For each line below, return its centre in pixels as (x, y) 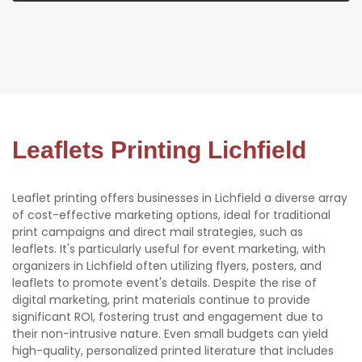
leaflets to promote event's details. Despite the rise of (164, 283)
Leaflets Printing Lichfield (159, 150)
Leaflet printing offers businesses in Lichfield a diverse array (180, 198)
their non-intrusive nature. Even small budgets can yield (170, 334)
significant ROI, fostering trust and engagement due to (168, 317)
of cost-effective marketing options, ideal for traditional (171, 215)
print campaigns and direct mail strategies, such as (158, 232)
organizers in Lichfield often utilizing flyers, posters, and (167, 266)
